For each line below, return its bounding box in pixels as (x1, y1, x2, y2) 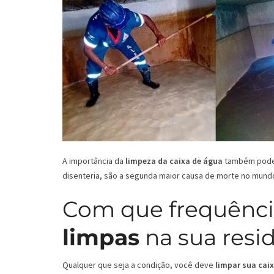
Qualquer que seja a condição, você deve (62, 259, 215, 270)
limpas (62, 223, 139, 251)
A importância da (62, 155, 125, 166)
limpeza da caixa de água (125, 155, 223, 166)
